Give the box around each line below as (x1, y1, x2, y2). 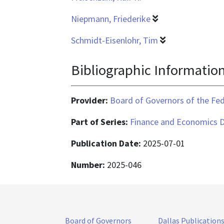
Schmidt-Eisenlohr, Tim (71, 34, 158, 46)
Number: (71, 158, 107, 170)
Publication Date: (71, 137, 143, 149)
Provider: (71, 94, 110, 106)
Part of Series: (71, 115, 130, 127)
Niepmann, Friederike (71, 13, 150, 25)
